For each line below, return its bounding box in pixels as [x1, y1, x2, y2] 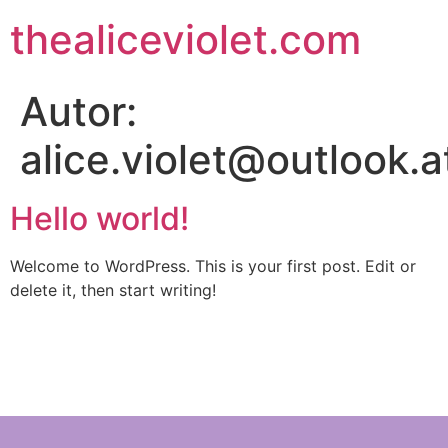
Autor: [20, 87, 137, 136]
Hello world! [10, 199, 189, 238]
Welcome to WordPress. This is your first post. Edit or [10, 256, 416, 276]
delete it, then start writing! [10, 280, 216, 300]
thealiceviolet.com [10, 15, 361, 64]
